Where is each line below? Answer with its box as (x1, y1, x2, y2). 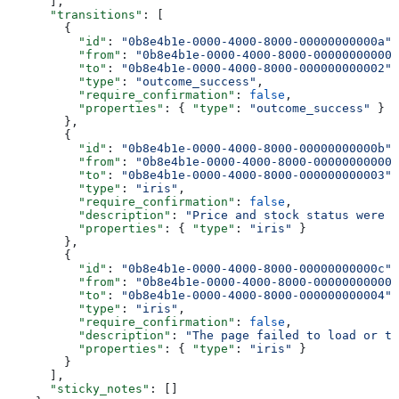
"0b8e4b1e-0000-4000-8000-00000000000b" (121, 141, 392, 155)
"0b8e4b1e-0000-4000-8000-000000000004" (121, 288, 392, 302)
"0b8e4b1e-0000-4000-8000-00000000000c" (121, 261, 392, 275)
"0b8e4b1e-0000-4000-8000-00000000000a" (121, 34, 392, 48)
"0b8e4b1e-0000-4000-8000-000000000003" (121, 167, 392, 182)
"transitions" (7, 7, 142, 21)
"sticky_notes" (7, 381, 150, 395)
